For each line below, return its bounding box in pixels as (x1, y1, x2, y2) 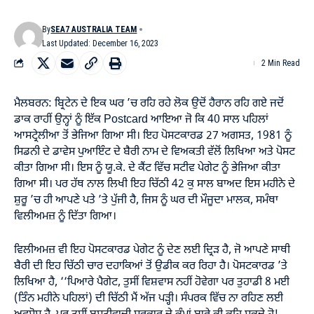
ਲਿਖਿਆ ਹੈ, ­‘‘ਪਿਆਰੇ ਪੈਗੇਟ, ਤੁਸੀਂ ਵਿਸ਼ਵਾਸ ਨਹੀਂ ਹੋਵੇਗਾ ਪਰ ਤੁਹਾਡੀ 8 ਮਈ (14, 275, 289, 289)
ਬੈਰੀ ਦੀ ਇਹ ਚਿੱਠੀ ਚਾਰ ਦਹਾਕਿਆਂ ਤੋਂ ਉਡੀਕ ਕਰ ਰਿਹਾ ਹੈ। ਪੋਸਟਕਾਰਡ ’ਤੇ (14, 259, 287, 273)
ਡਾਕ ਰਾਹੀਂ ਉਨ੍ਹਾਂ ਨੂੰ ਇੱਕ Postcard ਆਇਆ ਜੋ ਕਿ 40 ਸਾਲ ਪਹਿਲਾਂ (14, 112, 268, 127)
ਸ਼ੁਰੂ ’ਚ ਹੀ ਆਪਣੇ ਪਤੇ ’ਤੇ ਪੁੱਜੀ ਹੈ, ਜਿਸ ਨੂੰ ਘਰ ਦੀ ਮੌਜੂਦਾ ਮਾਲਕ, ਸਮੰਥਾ (14, 193, 278, 207)
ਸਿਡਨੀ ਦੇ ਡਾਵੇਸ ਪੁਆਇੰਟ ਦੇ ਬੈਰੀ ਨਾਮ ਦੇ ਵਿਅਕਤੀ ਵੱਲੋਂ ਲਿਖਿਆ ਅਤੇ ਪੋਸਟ (14, 144, 295, 159)
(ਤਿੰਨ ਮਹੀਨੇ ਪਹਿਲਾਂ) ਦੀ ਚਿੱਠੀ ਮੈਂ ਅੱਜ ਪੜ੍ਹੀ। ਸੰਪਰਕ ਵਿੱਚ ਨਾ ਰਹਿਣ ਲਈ (14, 292, 283, 306)
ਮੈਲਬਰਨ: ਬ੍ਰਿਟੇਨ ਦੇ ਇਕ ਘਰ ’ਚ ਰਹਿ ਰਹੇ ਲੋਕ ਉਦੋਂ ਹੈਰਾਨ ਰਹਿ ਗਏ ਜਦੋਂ (14, 96, 284, 111)
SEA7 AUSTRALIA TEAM (50, 24, 137, 34)
